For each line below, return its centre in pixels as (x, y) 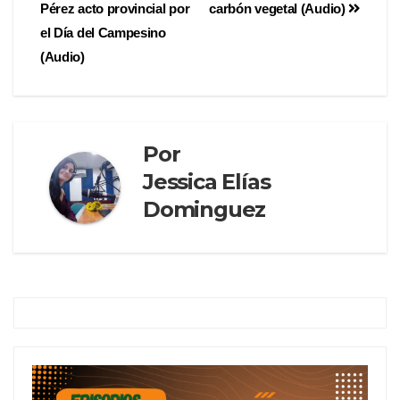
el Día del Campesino (103, 33)
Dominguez (204, 210)
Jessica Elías (207, 182)
